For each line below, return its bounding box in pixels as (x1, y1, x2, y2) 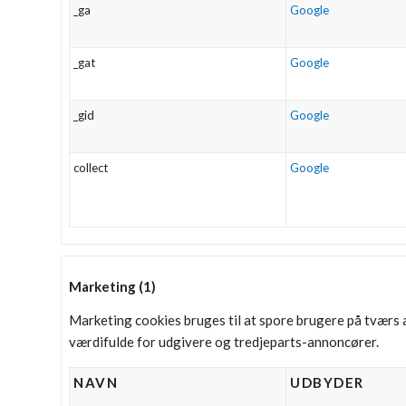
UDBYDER (290, 373, 364, 391)
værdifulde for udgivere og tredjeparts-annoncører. (69, 333, 379, 350)
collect (73, 160, 108, 175)
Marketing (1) (69, 277, 156, 295)
